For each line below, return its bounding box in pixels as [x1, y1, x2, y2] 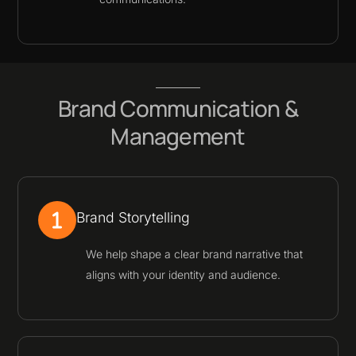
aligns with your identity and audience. [86, 268, 281, 282]
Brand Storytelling [76, 209, 191, 226]
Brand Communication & [58, 92, 298, 123]
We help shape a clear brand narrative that [86, 247, 304, 261]
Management [110, 120, 246, 151]
